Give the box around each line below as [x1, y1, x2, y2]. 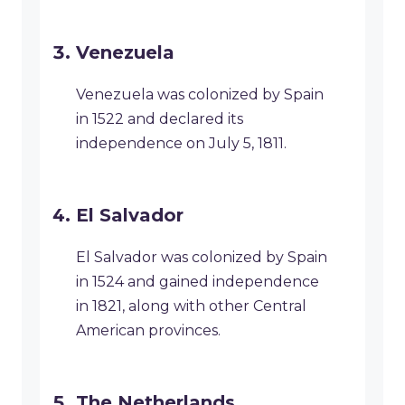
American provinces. [76, 322, 221, 340]
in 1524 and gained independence [76, 273, 319, 291]
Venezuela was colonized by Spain [76, 86, 324, 104]
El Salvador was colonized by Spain [76, 249, 327, 267]
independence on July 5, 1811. [76, 135, 287, 153]
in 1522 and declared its [76, 110, 243, 128]
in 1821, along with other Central [76, 297, 306, 316]
